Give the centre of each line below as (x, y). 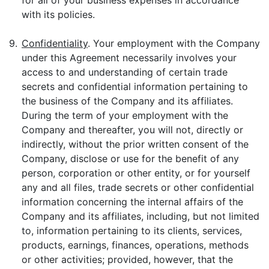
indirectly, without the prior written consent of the (135, 144)
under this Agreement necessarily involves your (129, 58)
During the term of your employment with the (125, 115)
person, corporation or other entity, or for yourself (136, 173)
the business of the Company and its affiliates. (127, 101)
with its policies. (58, 14)
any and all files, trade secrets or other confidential (138, 187)
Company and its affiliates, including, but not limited (141, 216)
